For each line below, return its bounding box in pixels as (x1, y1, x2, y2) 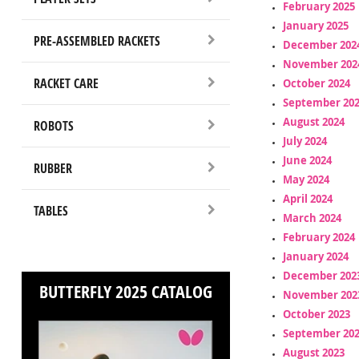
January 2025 (282, 18, 349, 33)
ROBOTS (33, 116, 74, 135)
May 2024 (282, 171, 329, 187)
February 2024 (282, 229, 355, 244)
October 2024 (282, 75, 350, 91)
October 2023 (282, 306, 350, 321)
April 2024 (282, 191, 333, 206)
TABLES (33, 201, 68, 220)
